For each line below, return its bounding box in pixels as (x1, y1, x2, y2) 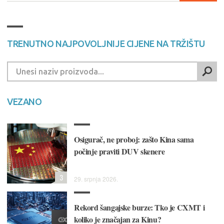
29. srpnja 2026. (74, 174, 118, 183)
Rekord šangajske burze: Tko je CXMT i (74, 201, 205, 213)
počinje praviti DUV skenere (74, 145, 165, 157)
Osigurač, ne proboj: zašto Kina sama (74, 133, 194, 145)
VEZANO (7, 96, 42, 107)
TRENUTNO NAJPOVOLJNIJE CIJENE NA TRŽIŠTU (7, 38, 205, 49)
